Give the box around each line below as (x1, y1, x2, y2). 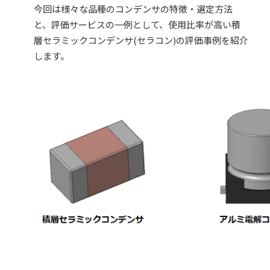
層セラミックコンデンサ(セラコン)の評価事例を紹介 (33, 34, 248, 46)
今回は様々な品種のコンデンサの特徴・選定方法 (33, 2, 233, 15)
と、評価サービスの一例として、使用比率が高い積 (33, 18, 240, 31)
